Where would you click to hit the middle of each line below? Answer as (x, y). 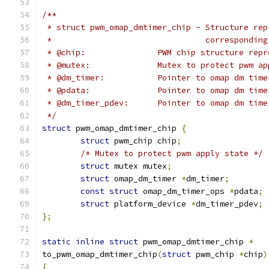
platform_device (150, 204)
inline (90, 242)
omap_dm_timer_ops (184, 191)
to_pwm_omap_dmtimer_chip (100, 254)
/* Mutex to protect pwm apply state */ (172, 153)
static (56, 242)
